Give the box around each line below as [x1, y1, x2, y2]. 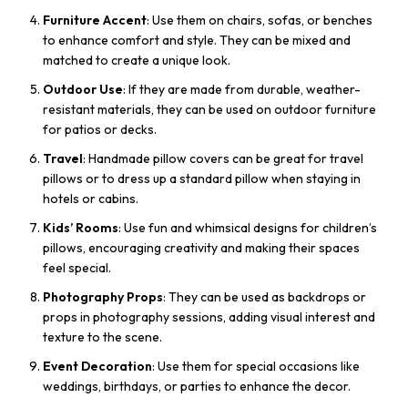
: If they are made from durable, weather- [123, 81, 361, 98]
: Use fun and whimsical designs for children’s [118, 219, 377, 237]
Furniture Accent [43, 12, 147, 29]
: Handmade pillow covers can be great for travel [83, 150, 363, 168]
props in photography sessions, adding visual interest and [43, 309, 375, 326]
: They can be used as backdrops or [163, 289, 366, 306]
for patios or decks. [43, 121, 157, 138]
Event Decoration [43, 358, 152, 375]
